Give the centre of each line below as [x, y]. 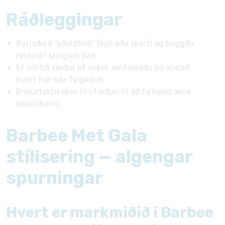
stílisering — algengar [99, 157]
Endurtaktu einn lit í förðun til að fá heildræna [103, 92]
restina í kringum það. [57, 55]
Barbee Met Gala [77, 136]
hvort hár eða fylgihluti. [61, 80]
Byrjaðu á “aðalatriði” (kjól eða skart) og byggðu [105, 43]
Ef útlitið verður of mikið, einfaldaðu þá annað [103, 68]
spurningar [54, 178]
